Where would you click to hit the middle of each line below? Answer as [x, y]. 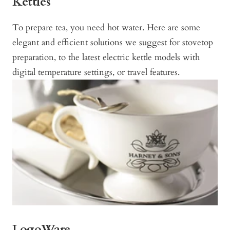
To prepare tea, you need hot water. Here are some [106, 28]
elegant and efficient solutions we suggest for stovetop [113, 43]
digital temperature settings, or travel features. [97, 72]
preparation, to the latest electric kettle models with [106, 57]
